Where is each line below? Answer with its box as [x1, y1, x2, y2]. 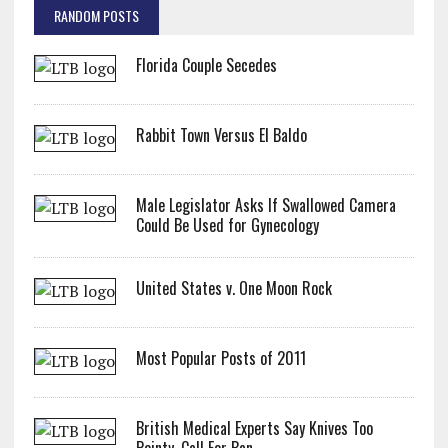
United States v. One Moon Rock [135, 276, 332, 300]
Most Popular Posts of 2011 [135, 346, 306, 370]
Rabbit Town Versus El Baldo [135, 123, 307, 147]
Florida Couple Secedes [135, 53, 277, 77]
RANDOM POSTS [53, 5, 139, 26]
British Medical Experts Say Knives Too [135, 416, 373, 440]
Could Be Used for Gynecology [135, 213, 319, 237]
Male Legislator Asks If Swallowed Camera [135, 193, 396, 217]
